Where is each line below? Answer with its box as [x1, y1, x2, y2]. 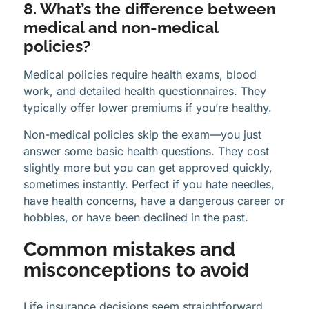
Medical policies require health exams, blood [23, 68, 257, 82]
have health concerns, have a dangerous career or [23, 193, 285, 208]
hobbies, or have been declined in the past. [23, 210, 248, 224]
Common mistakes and [23, 237, 235, 261]
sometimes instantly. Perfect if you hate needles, [23, 177, 275, 191]
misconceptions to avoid [23, 258, 249, 281]
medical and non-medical [23, 19, 218, 37]
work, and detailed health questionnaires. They [23, 84, 266, 99]
